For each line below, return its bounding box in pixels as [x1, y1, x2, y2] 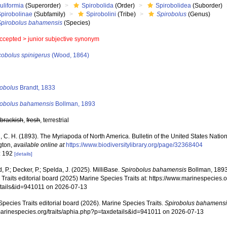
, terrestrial [40, 117, 69, 124]
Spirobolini [86, 11, 117, 18]
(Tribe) [116, 11, 136, 18]
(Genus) [186, 11, 211, 18]
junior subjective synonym [28, 35, 100, 43]
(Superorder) [24, 2, 61, 9]
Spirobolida [82, 2, 114, 9]
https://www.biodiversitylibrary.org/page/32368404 [66, 141, 203, 148]
